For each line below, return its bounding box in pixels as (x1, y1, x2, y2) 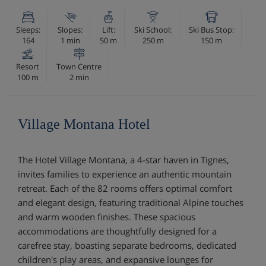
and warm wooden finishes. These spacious (18, 210, 195, 223)
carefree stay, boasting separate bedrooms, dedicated (18, 239, 236, 251)
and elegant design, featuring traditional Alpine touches (18, 196, 243, 208)
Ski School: (134, 24, 172, 35)
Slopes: (58, 24, 83, 35)
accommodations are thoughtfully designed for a (18, 224, 217, 237)
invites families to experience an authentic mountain (18, 167, 232, 180)
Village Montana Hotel (18, 116, 150, 132)
